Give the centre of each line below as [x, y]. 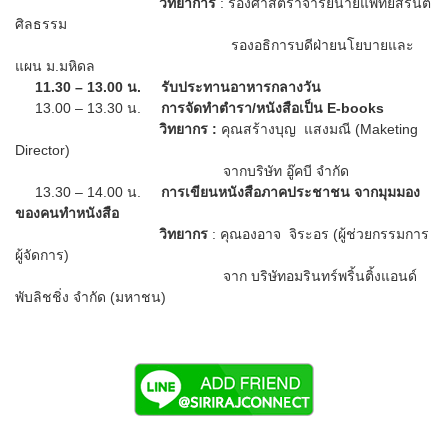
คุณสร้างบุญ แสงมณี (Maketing [319, 128]
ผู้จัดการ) [42, 254]
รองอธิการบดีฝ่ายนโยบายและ [214, 44]
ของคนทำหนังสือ [67, 212]
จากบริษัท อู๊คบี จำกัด [182, 170]
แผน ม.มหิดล [55, 65]
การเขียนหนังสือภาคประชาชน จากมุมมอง [290, 191]
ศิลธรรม [43, 23]
